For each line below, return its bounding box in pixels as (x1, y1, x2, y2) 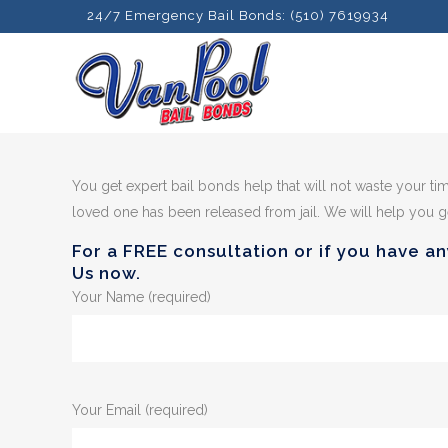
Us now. (72, 263, 141, 283)
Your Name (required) (72, 289, 211, 305)
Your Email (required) (72, 402, 208, 418)
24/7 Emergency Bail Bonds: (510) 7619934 (87, 8, 393, 23)
